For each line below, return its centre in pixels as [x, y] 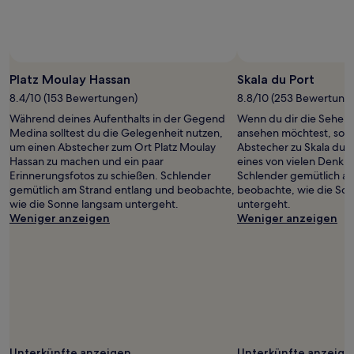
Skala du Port [276, 79]
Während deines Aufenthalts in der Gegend [117, 119]
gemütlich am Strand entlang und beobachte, [122, 190]
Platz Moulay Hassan [70, 79]
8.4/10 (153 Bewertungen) [73, 98]
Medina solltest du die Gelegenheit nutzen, [116, 133]
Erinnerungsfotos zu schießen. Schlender [110, 175]
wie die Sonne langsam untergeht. [94, 204]
